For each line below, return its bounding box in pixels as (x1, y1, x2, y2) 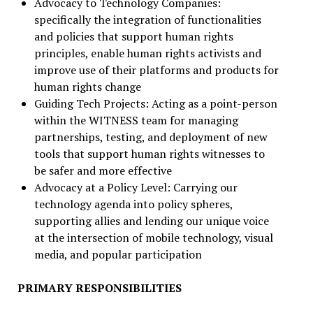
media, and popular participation (34, 247, 202, 262)
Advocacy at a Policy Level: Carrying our (34, 180, 238, 195)
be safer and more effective (34, 163, 172, 178)
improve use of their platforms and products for (34, 62, 279, 78)
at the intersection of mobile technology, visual (34, 230, 273, 245)
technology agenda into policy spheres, (34, 196, 233, 212)
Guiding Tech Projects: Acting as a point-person (34, 96, 277, 111)
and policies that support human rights (34, 29, 233, 44)
